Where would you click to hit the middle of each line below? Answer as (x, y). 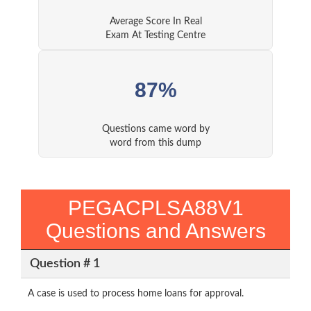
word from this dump (155, 143)
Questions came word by (155, 129)
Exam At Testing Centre (155, 36)
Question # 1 (65, 263)
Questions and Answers (155, 231)
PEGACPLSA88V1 (155, 208)
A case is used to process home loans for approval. (136, 294)
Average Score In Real (155, 22)
